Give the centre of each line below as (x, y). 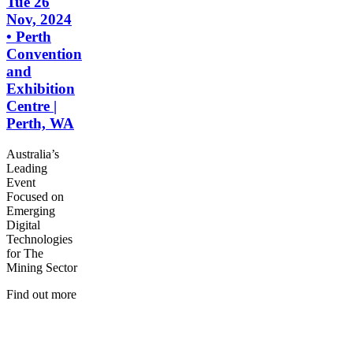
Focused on (35, 197)
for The (25, 254)
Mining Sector (42, 268)
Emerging (31, 211)
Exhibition (41, 89)
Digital (23, 225)
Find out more (41, 295)
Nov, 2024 (39, 20)
